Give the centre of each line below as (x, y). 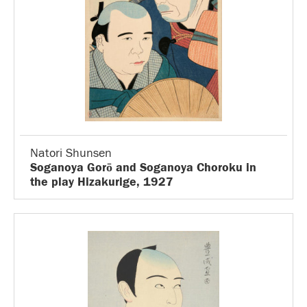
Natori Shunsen (71, 153)
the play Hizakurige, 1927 (102, 182)
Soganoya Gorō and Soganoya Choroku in (143, 168)
